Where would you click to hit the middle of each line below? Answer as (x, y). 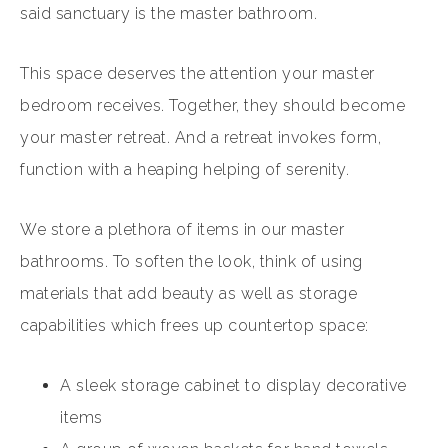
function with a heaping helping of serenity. (184, 169)
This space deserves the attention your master (197, 73)
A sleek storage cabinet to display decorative (233, 385)
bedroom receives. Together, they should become (212, 105)
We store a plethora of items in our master (182, 229)
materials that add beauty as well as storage (188, 293)
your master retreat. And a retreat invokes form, (200, 137)
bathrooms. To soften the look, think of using (191, 261)
